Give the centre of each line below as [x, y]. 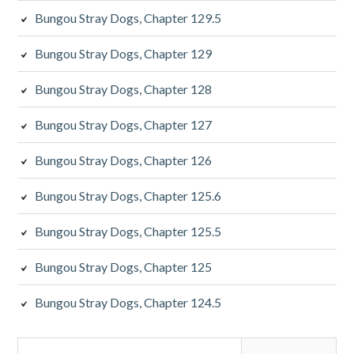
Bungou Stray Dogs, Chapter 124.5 [128, 303]
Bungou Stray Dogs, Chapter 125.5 [128, 232]
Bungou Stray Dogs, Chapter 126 [124, 160]
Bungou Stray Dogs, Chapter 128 [124, 89]
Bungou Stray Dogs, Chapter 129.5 [128, 18]
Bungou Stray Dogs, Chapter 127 [124, 125]
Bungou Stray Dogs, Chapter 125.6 [128, 196]
